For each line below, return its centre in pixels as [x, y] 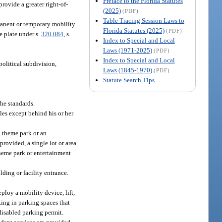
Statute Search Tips [129, 80]
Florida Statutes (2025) [134, 30]
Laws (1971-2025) [127, 50]
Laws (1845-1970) [127, 70]
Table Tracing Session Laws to [143, 20]
